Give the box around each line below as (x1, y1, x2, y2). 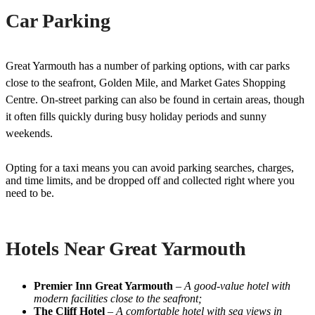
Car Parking (6, 9, 110, 32)
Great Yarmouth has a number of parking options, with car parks (6, 59, 290, 72)
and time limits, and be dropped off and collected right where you (6, 174, 295, 186)
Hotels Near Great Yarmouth (6, 237, 246, 259)
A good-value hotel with (184, 279, 290, 292)
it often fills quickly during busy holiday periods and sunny (6, 110, 266, 122)
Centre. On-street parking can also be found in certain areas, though (6, 93, 304, 105)
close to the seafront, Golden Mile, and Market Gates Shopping (6, 76, 285, 89)
